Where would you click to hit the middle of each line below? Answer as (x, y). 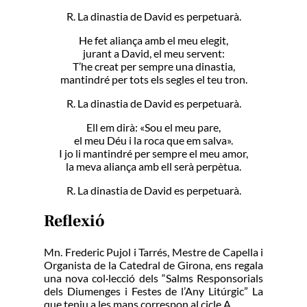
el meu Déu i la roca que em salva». (153, 140)
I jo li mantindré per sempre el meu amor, (153, 153)
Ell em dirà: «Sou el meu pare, (153, 127)
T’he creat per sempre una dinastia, (153, 66)
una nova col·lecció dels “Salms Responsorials (153, 278)
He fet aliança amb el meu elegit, (153, 40)
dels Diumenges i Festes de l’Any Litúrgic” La (153, 291)
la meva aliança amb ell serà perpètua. (153, 167)
